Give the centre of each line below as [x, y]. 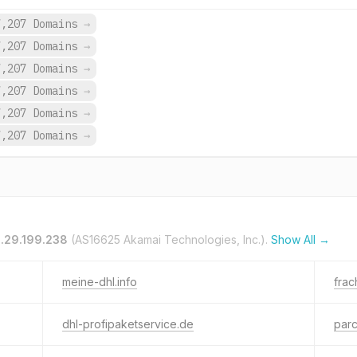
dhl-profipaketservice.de [128, 324]
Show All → [300, 239]
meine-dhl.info [100, 282]
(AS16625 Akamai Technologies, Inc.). [169, 239]
